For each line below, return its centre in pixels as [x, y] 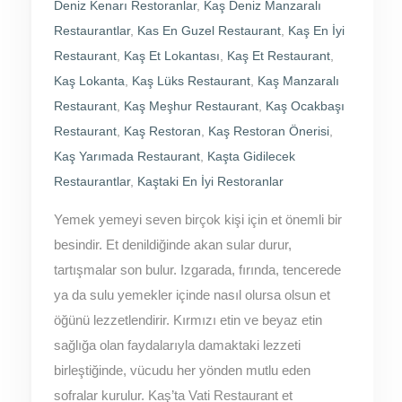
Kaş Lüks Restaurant [191, 81]
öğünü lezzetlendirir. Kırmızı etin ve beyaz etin [188, 320]
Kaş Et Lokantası [171, 56]
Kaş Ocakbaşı [305, 106]
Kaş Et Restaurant [278, 56]
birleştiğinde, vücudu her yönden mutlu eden [182, 371]
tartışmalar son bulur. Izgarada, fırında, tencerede [197, 270]
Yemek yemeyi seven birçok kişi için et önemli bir [197, 220]
